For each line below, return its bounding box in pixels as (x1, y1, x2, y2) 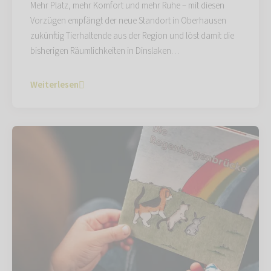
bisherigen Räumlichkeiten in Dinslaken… (30, 45, 179, 58)
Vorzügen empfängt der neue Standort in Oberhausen (30, 15, 226, 28)
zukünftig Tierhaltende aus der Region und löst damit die (30, 30, 234, 43)
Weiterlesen (30, 79, 79, 92)
